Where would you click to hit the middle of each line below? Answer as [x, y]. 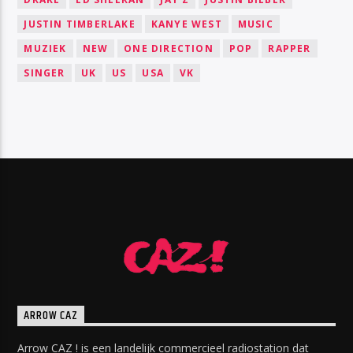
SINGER [45, 72]
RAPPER [290, 48]
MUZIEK [45, 48]
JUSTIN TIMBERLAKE [80, 24]
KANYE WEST [186, 24]
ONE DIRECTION [169, 48]
